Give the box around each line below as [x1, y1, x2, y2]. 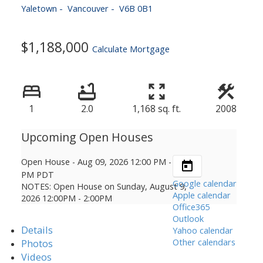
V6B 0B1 [119, 2, 153, 14]
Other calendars [172, 235, 235, 248]
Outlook [172, 212, 204, 224]
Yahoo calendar [172, 224, 233, 236]
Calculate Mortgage [92, 42, 170, 55]
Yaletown [21, 2, 57, 14]
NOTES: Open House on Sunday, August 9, [21, 180, 187, 192]
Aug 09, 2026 [77, 156, 128, 167]
